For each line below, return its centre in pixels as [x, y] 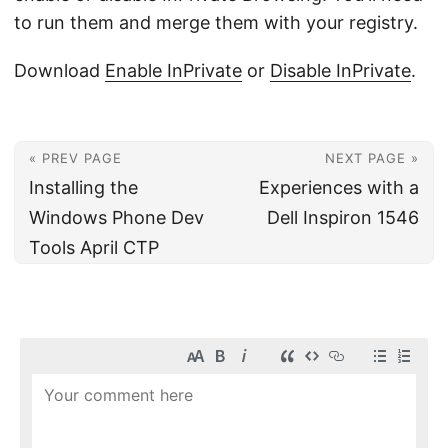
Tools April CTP [94, 247]
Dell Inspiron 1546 [343, 217]
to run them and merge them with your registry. [216, 22]
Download [59, 70]
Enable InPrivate [173, 70]
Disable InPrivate [340, 70]
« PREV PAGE [75, 158]
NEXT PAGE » [372, 158]
